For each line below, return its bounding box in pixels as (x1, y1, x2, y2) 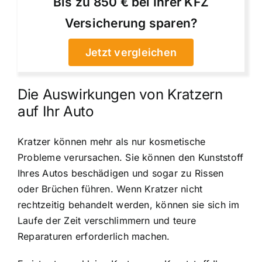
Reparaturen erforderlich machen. (18, 230, 170, 242)
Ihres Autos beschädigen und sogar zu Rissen (18, 167, 224, 179)
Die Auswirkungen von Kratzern (18, 85, 223, 103)
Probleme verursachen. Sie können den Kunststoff (18, 151, 244, 163)
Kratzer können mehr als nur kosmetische (18, 135, 206, 147)
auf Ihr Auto (18, 102, 94, 120)
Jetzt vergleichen (85, 46, 177, 58)
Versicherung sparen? (64, 15, 198, 30)
